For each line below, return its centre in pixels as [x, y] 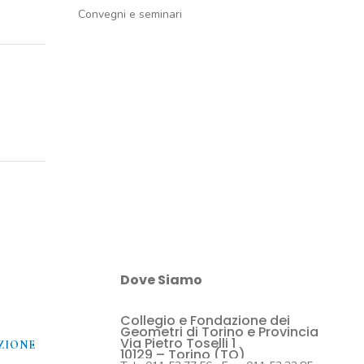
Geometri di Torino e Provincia [219, 332]
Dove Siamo [161, 280]
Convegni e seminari [130, 14]
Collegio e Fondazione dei [205, 321]
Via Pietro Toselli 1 [178, 343]
